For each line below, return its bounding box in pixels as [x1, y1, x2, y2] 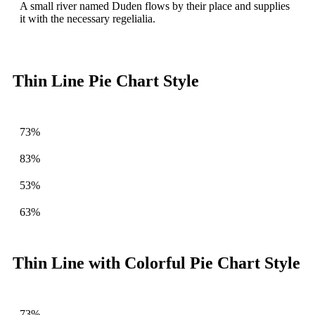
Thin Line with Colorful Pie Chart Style [13, 253, 300, 272]
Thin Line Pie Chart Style [13, 71, 199, 90]
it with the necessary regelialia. [20, 12, 155, 25]
